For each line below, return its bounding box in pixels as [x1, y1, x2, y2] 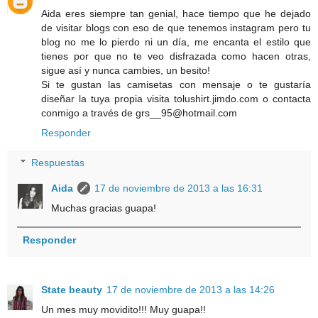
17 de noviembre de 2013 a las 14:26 [106, 284, 275, 296]
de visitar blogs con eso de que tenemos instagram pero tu [41, 22, 311, 34]
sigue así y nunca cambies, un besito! [41, 65, 210, 77]
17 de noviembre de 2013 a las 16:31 [94, 182, 263, 194]
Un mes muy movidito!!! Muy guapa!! [41, 304, 206, 316]
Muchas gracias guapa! [51, 202, 157, 214]
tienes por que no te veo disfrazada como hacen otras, [41, 50, 311, 62]
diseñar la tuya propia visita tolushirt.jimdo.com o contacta [41, 93, 311, 105]
